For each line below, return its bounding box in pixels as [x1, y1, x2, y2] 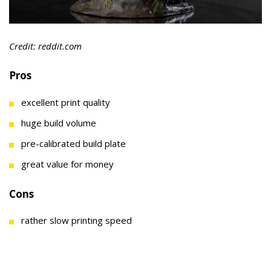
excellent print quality [21, 96, 110, 108]
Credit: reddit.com [9, 40, 82, 53]
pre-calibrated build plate [21, 137, 126, 149]
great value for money [21, 157, 114, 170]
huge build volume [21, 116, 96, 129]
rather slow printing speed [21, 214, 132, 227]
